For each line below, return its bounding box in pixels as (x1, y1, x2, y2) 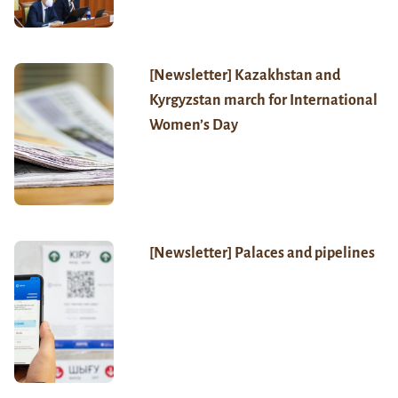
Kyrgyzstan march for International (148, 92, 378, 109)
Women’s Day (148, 117, 238, 134)
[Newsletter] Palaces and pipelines (148, 245, 375, 262)
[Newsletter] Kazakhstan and (148, 68, 340, 84)
